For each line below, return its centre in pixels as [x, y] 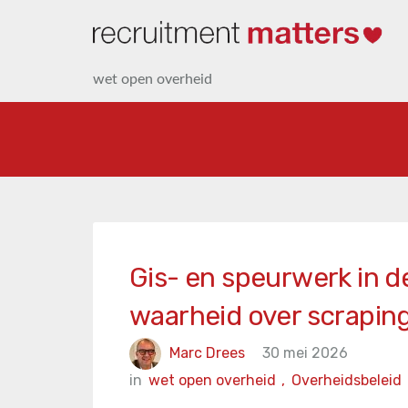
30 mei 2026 [305, 352]
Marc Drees [207, 352]
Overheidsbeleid [347, 380]
